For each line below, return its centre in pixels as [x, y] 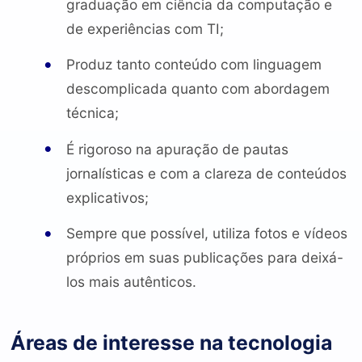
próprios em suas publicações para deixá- [204, 258]
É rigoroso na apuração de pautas [177, 149]
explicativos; [107, 197]
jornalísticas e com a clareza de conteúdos [206, 173]
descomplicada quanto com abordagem [198, 89]
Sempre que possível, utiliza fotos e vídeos [206, 234]
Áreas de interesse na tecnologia [171, 343]
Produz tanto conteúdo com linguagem [194, 65]
